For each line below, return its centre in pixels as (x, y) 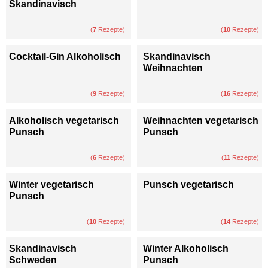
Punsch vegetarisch (188, 185)
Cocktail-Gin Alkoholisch (65, 57)
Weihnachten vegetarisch (201, 121)
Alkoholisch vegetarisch (64, 121)
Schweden (33, 260)
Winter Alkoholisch (186, 249)
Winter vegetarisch (51, 185)
